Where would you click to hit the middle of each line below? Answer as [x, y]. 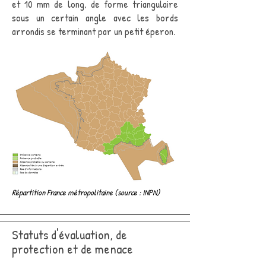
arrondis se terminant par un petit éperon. [94, 31]
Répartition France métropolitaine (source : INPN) [86, 192]
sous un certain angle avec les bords [95, 18]
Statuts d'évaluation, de [69, 235]
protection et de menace [72, 249]
